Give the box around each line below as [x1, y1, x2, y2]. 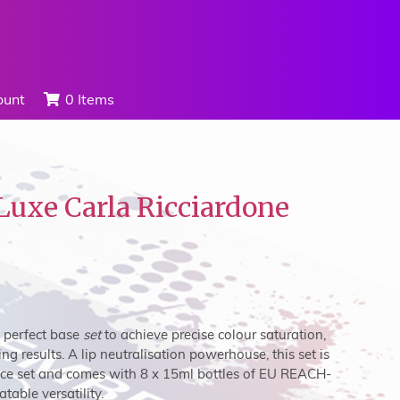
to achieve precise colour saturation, [101, 326, 326, 344]
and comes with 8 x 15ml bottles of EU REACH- [35, 365, 331, 383]
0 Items [65, 90, 114, 109]
